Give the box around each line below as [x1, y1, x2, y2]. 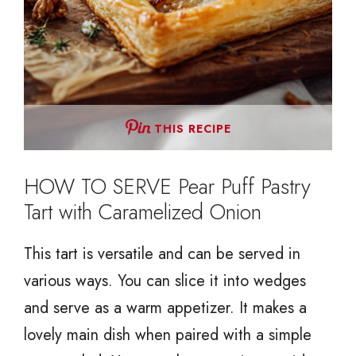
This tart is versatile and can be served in [24, 242, 300, 265]
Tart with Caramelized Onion [24, 195, 261, 227]
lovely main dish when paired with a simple [24, 323, 311, 346]
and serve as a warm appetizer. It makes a [24, 296, 307, 319]
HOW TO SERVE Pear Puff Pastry [24, 170, 311, 202]
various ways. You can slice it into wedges [24, 269, 306, 292]
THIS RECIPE [153, 120, 231, 137]
